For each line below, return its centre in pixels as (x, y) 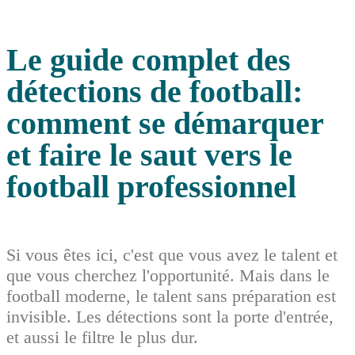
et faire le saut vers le (149, 155)
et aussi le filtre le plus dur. (102, 337)
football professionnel (151, 186)
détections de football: (155, 91)
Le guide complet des (149, 59)
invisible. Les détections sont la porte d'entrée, (170, 316)
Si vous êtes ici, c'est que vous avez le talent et (172, 254)
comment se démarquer (165, 123)
